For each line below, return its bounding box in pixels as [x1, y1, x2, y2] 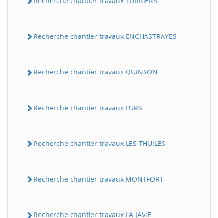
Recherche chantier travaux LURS [34, 103, 142, 112]
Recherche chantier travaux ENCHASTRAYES [34, 32, 177, 41]
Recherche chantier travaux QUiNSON [34, 67, 158, 77]
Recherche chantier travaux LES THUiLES [34, 138, 165, 148]
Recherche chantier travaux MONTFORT [34, 174, 163, 184]
